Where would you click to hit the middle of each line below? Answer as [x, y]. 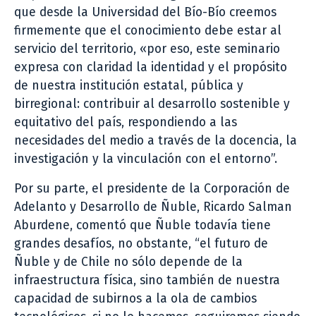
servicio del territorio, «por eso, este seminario [147, 49]
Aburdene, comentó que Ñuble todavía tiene [142, 225]
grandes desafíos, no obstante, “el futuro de [141, 243]
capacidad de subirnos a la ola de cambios [135, 298]
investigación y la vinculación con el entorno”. [146, 159]
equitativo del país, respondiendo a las [126, 122]
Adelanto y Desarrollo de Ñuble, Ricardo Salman [153, 207]
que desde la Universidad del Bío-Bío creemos [145, 12]
